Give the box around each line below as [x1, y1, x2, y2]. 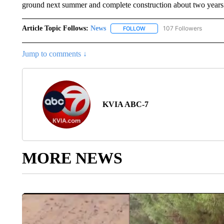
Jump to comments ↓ [21, 49, 87, 58]
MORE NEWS [21, 149, 122, 167]
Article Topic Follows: [21, 24, 88, 32]
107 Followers [162, 24, 202, 32]
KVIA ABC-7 [102, 100, 148, 109]
